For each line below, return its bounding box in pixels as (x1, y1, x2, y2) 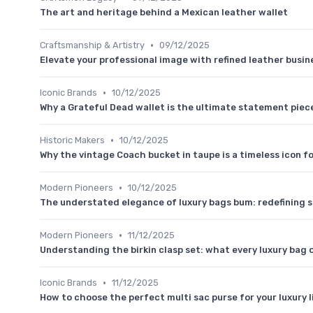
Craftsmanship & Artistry (40, 40, 145, 51)
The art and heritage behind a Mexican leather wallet (40, 7, 288, 18)
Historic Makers (40, 135, 105, 146)
